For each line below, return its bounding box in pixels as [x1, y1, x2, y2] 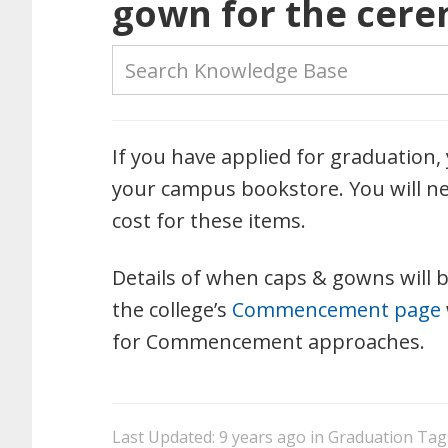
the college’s [112, 296, 232, 323]
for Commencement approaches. [112, 328, 425, 355]
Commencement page [232, 296, 441, 323]
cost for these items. [112, 207, 306, 234]
